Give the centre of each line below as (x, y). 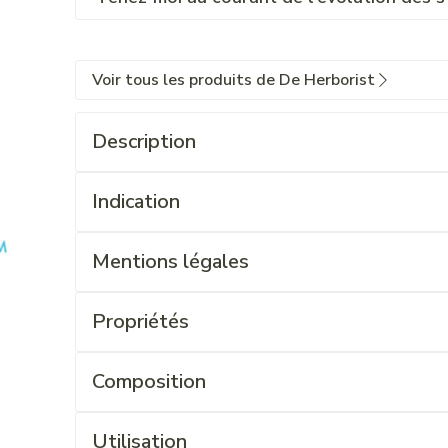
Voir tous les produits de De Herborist (233, 80)
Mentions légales (170, 261)
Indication (135, 201)
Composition (148, 381)
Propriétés (140, 321)
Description (143, 141)
